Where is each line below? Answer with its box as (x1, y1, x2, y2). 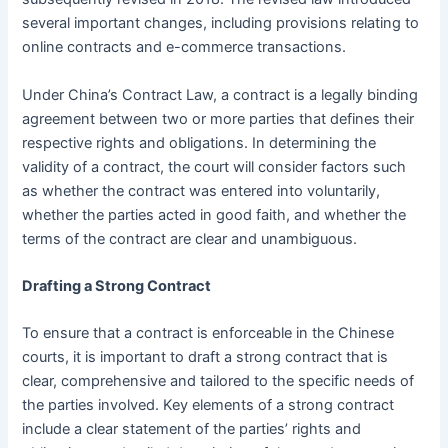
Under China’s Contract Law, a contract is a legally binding (22, 85, 419, 104)
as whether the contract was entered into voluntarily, (22, 181, 381, 200)
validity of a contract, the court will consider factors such (22, 157, 407, 176)
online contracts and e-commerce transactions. (22, 38, 347, 57)
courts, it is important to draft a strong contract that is (22, 348, 389, 367)
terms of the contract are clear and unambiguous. (22, 229, 358, 248)
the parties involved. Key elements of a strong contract (22, 396, 395, 415)
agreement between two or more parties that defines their (22, 109, 415, 128)
